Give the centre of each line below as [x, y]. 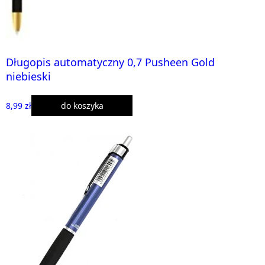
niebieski [28, 76]
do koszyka [82, 106]
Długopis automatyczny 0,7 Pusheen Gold [110, 62]
